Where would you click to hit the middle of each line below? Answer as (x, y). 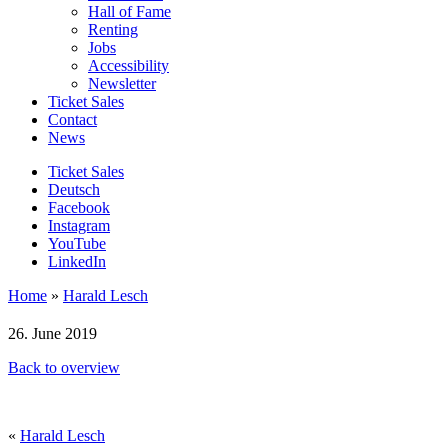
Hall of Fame (129, 11)
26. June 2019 (52, 333)
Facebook (79, 207)
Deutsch (74, 189)
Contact (72, 119)
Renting (113, 29)
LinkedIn (77, 261)
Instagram (79, 225)
